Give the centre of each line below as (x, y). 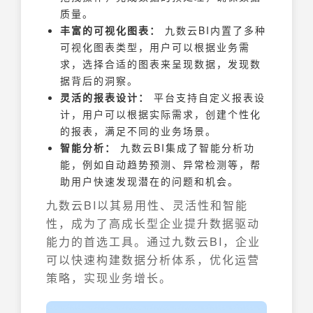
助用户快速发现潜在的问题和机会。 (150, 181)
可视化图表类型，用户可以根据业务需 (155, 47)
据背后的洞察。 (99, 80)
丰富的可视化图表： (110, 30)
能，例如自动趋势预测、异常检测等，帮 (161, 164)
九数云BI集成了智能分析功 (185, 147)
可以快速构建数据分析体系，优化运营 (153, 260)
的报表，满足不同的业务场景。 (138, 131)
